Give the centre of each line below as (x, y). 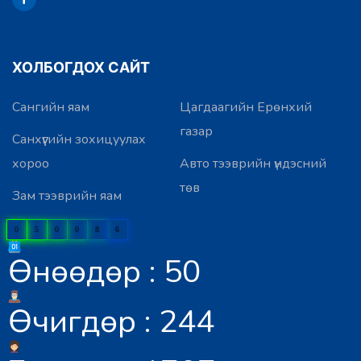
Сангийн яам (51, 107)
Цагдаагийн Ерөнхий (245, 107)
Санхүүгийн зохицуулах (79, 139)
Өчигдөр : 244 (111, 321)
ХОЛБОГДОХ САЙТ (81, 67)
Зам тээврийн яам (67, 195)
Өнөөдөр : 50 (104, 271)
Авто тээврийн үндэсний (253, 163)
